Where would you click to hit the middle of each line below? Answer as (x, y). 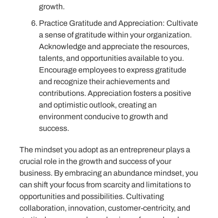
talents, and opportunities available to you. (111, 58)
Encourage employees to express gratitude (113, 70)
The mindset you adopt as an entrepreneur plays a (105, 149)
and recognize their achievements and (104, 81)
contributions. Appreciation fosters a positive (115, 93)
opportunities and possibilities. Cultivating (92, 196)
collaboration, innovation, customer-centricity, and (105, 208)
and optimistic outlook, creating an (98, 105)
